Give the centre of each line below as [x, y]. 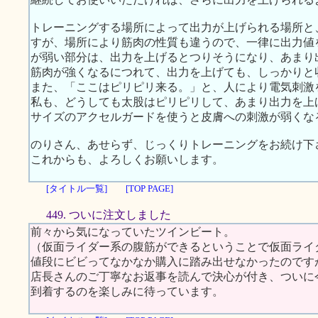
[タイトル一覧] [77, 188]
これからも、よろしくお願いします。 [127, 159]
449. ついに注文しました [109, 215]
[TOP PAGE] [149, 188]
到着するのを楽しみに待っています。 [127, 291]
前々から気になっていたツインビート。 [133, 232]
